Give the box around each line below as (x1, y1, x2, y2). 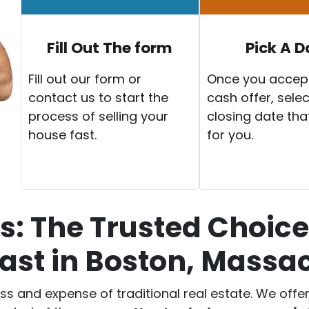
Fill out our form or (28, 70, 141, 88)
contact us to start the (28, 88, 168, 106)
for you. (206, 126, 253, 143)
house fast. (28, 126, 97, 143)
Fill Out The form (47, 37, 173, 59)
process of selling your (28, 107, 168, 125)
